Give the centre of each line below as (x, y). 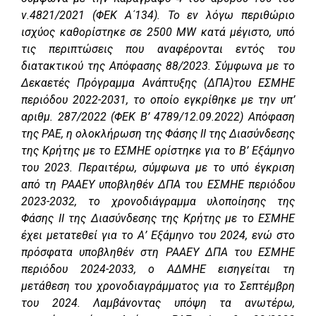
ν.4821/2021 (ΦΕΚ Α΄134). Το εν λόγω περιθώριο (158, 16)
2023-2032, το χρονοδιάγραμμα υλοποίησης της (158, 202)
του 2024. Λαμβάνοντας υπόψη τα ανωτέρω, (158, 303)
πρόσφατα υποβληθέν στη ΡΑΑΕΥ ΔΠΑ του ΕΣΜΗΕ (158, 253)
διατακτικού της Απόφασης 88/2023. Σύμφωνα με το (158, 66)
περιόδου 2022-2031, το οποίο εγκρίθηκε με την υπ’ (158, 100)
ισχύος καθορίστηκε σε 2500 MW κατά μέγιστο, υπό (158, 32)
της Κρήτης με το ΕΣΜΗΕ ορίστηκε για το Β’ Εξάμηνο (158, 151)
